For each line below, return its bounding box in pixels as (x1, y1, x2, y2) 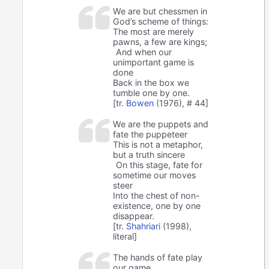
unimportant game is (113, 57, 195, 68)
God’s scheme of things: (113, 16, 209, 27)
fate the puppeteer (113, 129, 188, 140)
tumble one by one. (113, 88, 190, 98)
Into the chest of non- (113, 190, 201, 201)
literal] (113, 231, 138, 242)
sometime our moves (113, 170, 196, 181)
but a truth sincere (113, 150, 186, 160)
